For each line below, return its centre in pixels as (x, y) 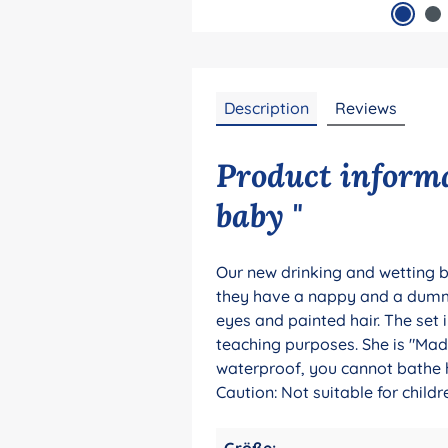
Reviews (366, 107)
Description (266, 107)
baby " (259, 215)
